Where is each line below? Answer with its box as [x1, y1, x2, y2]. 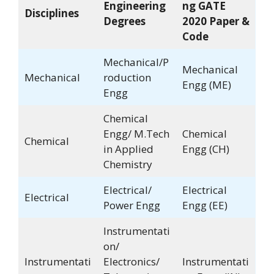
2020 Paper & [182, 14, 250, 28]
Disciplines [24, 6, 81, 20]
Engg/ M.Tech [103, 127, 169, 141]
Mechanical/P [103, 55, 169, 69]
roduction [103, 70, 151, 84]
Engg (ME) [182, 78, 231, 92]
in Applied [103, 142, 154, 156]
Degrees [103, 14, 146, 28]
